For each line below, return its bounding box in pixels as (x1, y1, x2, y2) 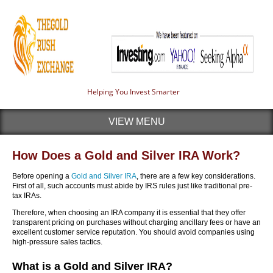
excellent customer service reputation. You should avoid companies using (12, 228, 255, 236)
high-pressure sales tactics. (12, 238, 102, 246)
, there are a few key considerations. (136, 172, 255, 180)
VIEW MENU (108, 116, 165, 127)
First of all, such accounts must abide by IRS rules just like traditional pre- (12, 182, 252, 190)
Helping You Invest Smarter (87, 87, 180, 97)
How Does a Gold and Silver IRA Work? (12, 149, 240, 162)
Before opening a (12, 172, 71, 180)
